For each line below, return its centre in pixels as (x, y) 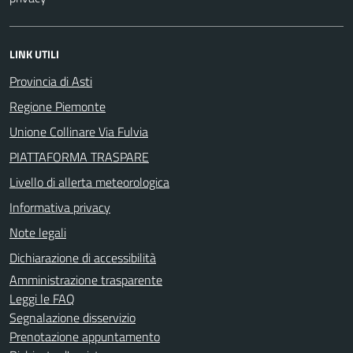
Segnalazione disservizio (72, 317)
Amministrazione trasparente (86, 279)
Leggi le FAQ (42, 298)
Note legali (38, 232)
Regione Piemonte (58, 106)
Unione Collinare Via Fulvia (79, 131)
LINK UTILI (34, 54)
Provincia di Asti (51, 81)
